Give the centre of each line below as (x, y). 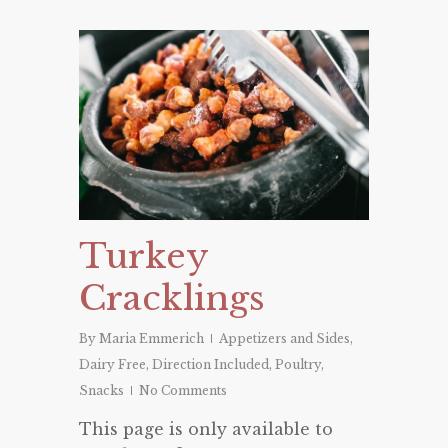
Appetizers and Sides (284, 339)
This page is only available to (206, 429)
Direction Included (210, 365)
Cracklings (172, 298)
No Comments (183, 391)
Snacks (101, 391)
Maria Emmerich (151, 339)
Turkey (143, 256)
